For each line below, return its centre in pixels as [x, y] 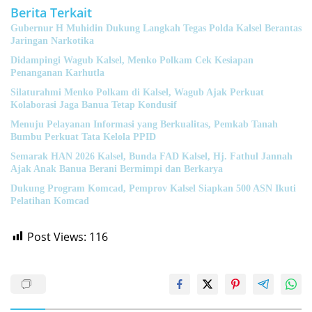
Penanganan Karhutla [57, 72]
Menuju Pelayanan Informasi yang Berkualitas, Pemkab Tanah [144, 124]
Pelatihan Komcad [50, 201]
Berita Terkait [51, 12]
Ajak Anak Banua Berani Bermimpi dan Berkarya [117, 169]
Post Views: [57, 236]
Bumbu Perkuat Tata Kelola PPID [83, 136]
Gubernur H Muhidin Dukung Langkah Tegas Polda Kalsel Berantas [156, 28]
